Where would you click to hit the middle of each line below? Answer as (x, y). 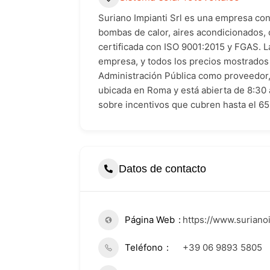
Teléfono (144, 247)
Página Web (150, 220)
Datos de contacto (162, 168)
